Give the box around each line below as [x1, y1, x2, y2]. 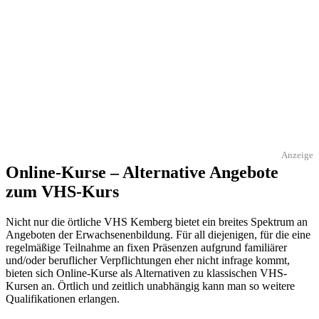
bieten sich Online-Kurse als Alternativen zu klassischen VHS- [6, 267, 287, 280]
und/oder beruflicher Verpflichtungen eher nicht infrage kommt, [6, 254, 290, 267]
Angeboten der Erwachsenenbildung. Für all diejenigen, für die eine [6, 229, 310, 241]
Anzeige [281, 149, 313, 160]
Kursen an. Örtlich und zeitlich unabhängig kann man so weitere [6, 280, 295, 293]
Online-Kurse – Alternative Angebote [6, 163, 278, 182]
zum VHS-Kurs [6, 182, 119, 202]
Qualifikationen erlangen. [6, 293, 120, 305]
